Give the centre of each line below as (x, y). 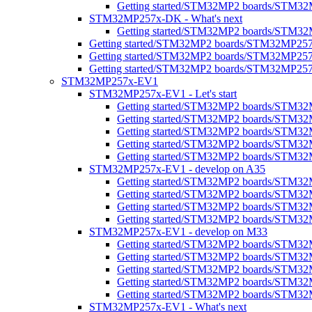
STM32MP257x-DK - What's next (166, 18)
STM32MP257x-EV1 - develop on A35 (177, 169)
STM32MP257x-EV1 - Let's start (163, 94)
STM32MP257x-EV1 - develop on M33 (178, 232)
